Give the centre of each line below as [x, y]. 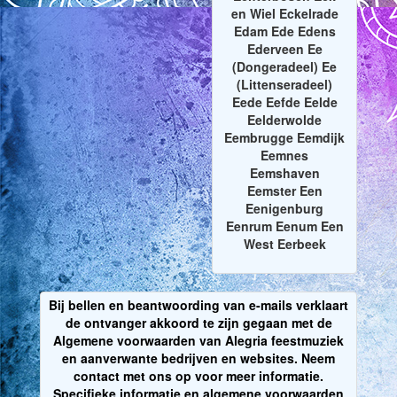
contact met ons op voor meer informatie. [198, 376]
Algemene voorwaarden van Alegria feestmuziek [198, 341]
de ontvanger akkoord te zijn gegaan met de [198, 323]
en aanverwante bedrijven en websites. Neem [198, 358]
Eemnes [284, 156]
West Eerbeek [284, 244]
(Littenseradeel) [284, 85]
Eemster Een [284, 191]
